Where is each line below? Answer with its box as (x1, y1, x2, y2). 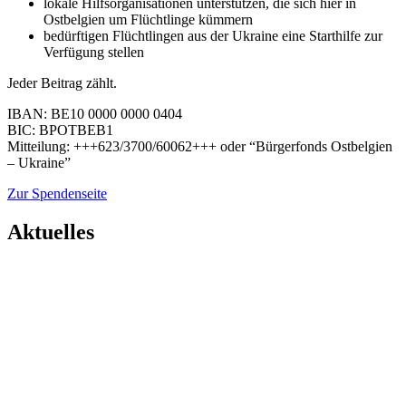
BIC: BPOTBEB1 (7, 121, 113, 138)
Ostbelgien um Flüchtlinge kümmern (43, 11, 253, 27)
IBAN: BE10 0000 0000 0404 (7, 105, 182, 121)
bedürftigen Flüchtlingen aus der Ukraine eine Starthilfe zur (43, 27, 382, 43)
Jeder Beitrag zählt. (7, 74, 117, 91)
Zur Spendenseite (7, 185, 107, 201)
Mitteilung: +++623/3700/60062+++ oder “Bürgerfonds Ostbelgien (7, 138, 392, 154)
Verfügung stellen (43, 43, 144, 60)
